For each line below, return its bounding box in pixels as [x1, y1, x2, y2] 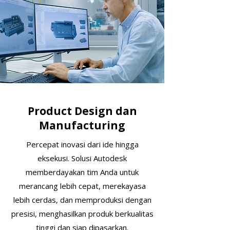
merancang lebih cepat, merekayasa [18, 181, 146, 191]
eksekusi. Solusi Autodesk [37, 153, 127, 163]
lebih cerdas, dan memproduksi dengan [13, 195, 151, 205]
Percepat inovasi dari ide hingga [26, 139, 139, 149]
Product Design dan [27, 104, 137, 118]
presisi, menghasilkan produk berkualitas [11, 208, 154, 219]
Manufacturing [39, 118, 125, 132]
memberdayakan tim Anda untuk [26, 167, 139, 177]
